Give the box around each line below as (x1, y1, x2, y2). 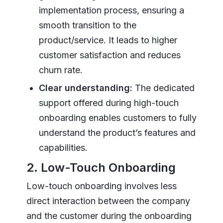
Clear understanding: (38, 82, 132, 93)
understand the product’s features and (38, 127, 196, 138)
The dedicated (132, 82, 195, 93)
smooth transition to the (38, 19, 136, 30)
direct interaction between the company (26, 195, 190, 206)
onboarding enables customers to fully (38, 112, 197, 123)
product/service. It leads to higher (38, 34, 177, 45)
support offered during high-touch (38, 97, 179, 108)
